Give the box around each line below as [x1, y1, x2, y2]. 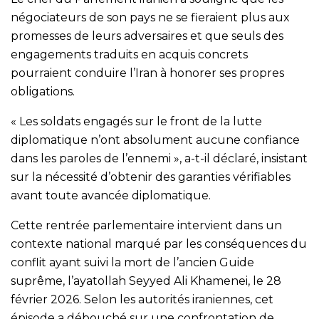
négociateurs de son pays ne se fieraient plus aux [11, 10, 290, 24]
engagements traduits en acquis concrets [11, 47, 248, 61]
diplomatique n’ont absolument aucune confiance [11, 132, 300, 147]
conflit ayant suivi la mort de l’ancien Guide [11, 255, 254, 269]
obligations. [11, 84, 75, 98]
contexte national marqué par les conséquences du [11, 236, 307, 251]
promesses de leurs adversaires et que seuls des [11, 28, 283, 43]
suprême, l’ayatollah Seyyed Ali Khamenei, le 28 [11, 273, 281, 288]
